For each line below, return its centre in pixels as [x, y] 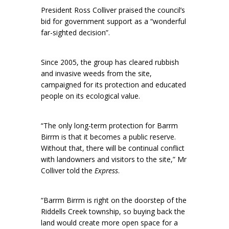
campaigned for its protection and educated [113, 85]
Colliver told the [68, 170]
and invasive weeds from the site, [96, 74]
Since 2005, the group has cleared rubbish [110, 62]
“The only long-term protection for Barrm [109, 125]
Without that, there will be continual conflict [113, 148]
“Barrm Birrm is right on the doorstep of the [114, 200]
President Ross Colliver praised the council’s [113, 10]
